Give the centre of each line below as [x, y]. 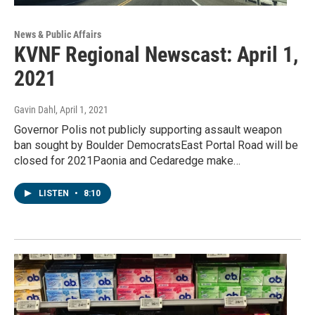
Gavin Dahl [35, 110]
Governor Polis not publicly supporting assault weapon [148, 130]
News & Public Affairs [58, 35]
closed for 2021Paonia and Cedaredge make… [127, 161]
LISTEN [55, 194]
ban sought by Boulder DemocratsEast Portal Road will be [156, 146]
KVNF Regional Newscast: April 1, [156, 55]
